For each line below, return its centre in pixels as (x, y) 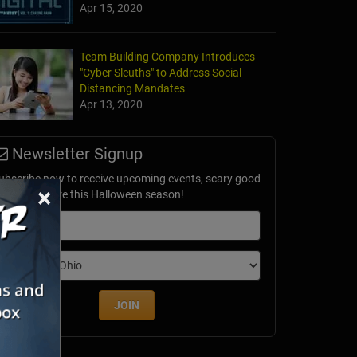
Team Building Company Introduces (167, 57)
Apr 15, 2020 (111, 8)
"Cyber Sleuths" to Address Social (161, 73)
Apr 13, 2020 (111, 105)
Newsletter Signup (75, 154)
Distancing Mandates (132, 89)
